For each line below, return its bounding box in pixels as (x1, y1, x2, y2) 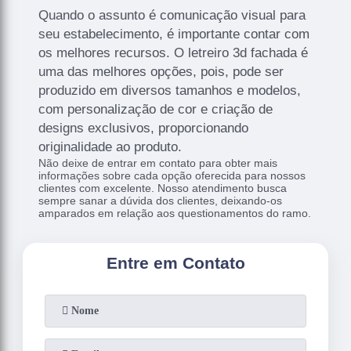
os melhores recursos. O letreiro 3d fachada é (38, 45, 309, 60)
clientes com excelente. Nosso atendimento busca (38, 182, 288, 194)
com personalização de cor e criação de (38, 102, 273, 117)
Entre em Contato (106, 254, 245, 272)
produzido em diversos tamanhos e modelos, (38, 83, 302, 98)
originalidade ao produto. (38, 139, 183, 154)
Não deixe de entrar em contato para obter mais (38, 157, 278, 169)
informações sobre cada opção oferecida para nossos (38, 169, 306, 182)
